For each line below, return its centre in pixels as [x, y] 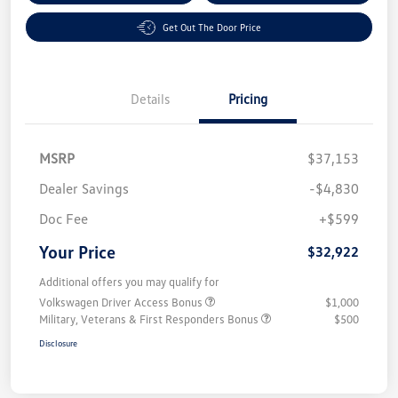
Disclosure [58, 343]
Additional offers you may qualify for [129, 282]
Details [150, 99]
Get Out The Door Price [212, 28]
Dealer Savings [84, 189]
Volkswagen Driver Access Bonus [122, 302]
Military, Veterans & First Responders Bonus [150, 319]
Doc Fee [64, 219]
